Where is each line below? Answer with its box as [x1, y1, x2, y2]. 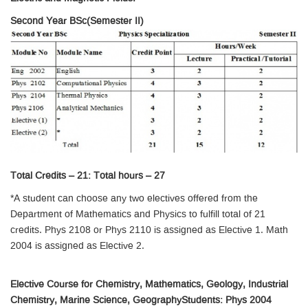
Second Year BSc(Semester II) [10, 14, 144, 28]
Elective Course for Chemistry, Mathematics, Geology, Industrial [10, 277, 288, 291]
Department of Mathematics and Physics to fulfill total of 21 [10, 207, 265, 221]
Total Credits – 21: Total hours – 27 [10, 168, 165, 183]
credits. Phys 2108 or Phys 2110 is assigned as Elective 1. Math [10, 223, 288, 237]
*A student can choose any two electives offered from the [10, 191, 258, 206]
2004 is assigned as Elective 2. [10, 239, 144, 253]
